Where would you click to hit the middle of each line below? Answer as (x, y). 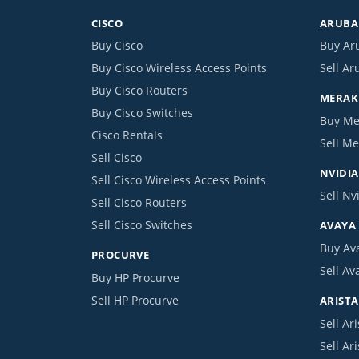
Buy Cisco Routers (139, 91)
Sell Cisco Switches (142, 225)
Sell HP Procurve (135, 300)
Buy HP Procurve (135, 277)
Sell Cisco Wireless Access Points (179, 180)
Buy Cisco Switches (142, 113)
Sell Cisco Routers (139, 203)
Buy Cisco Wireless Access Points (179, 68)
